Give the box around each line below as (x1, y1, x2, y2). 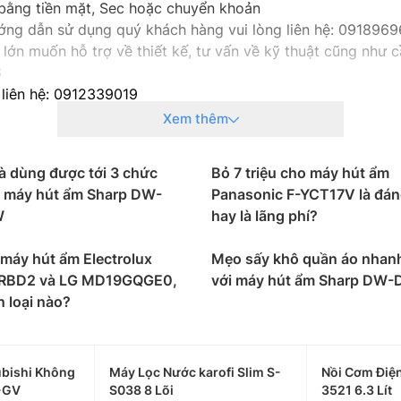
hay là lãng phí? (211, 207, 318, 225)
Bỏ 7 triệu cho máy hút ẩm (211, 164, 389, 182)
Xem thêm (162, 110, 228, 127)
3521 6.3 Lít (320, 382, 392, 397)
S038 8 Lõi (109, 382, 175, 397)
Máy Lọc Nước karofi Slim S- (109, 364, 282, 380)
